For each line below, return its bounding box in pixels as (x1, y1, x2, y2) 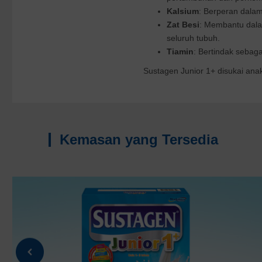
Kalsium (166, 6, 199, 16)
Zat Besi (166, 20, 199, 29)
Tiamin (166, 47, 194, 56)
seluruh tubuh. (166, 33, 220, 43)
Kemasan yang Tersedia (60, 132, 218, 147)
